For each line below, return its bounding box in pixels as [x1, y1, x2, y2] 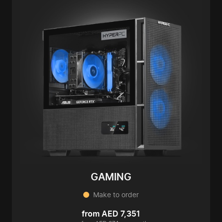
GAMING [91, 171, 131, 183]
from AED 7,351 [82, 209, 140, 219]
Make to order [93, 190, 139, 199]
